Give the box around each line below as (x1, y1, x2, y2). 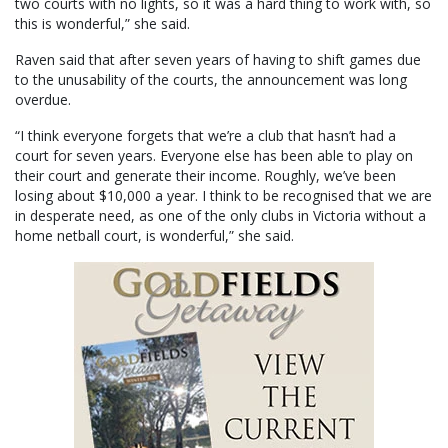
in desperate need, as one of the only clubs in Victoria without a (15, 206, 426, 226)
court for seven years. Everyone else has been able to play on (15, 146, 413, 166)
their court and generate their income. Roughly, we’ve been (15, 166, 396, 186)
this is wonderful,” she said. (15, 14, 190, 34)
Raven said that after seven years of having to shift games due (15, 50, 421, 70)
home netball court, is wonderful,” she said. (15, 226, 294, 246)
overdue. (15, 90, 71, 110)
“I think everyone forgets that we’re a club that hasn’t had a (15, 126, 396, 146)
